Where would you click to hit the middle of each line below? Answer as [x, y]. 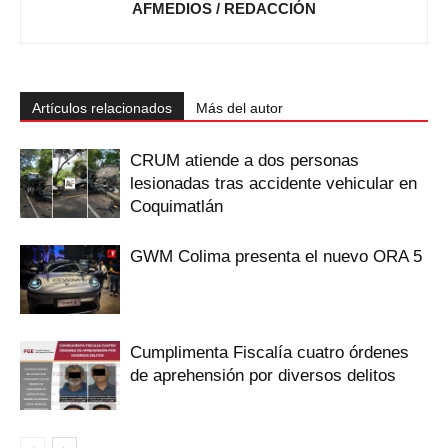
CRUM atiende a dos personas [244, 161]
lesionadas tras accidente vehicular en [273, 184]
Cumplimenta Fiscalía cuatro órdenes [269, 353]
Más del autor [239, 108]
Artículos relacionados [102, 108]
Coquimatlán [176, 207]
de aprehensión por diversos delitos [263, 376]
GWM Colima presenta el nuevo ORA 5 [276, 257]
